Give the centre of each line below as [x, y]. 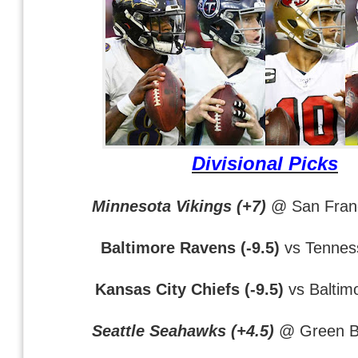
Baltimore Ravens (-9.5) [190, 247]
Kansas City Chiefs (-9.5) [189, 288]
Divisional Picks [265, 163]
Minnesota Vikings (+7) [179, 205]
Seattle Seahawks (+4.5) [183, 330]
